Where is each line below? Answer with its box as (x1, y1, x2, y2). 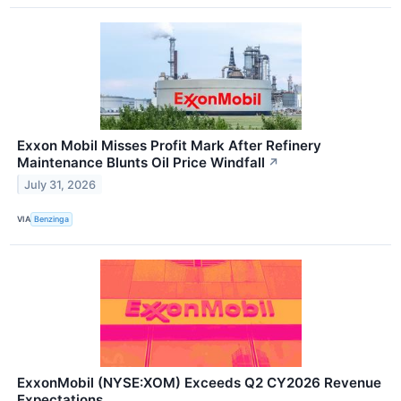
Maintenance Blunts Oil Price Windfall (17, 153, 265, 171)
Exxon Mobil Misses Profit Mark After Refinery (17, 136, 321, 154)
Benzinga (34, 214, 70, 225)
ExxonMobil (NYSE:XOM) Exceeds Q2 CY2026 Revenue (17, 373, 381, 391)
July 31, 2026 (24, 177, 97, 192)
